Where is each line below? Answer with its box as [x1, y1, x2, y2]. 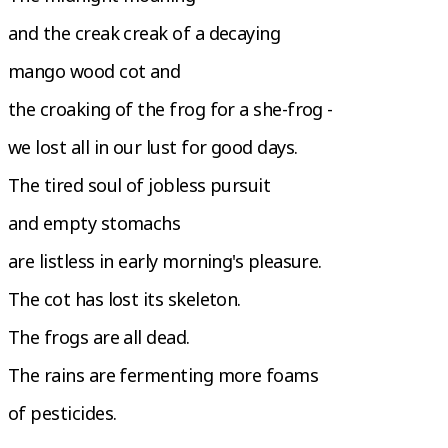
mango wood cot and [8, 58, 181, 83]
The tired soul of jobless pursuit [8, 172, 271, 197]
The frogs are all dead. [8, 324, 190, 349]
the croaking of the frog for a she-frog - [8, 96, 333, 121]
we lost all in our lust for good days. [8, 134, 298, 159]
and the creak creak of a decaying [8, 20, 281, 45]
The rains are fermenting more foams [8, 362, 319, 387]
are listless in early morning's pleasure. [8, 248, 322, 273]
